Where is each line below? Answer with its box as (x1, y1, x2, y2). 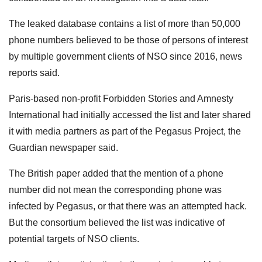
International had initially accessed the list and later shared (9, 109, 251, 120)
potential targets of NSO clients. (9, 233, 139, 244)
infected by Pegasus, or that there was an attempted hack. (9, 201, 247, 211)
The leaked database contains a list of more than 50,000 (9, 18, 240, 29)
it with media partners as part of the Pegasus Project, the (9, 126, 241, 136)
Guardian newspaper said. (9, 142, 118, 153)
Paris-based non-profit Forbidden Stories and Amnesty (9, 93, 233, 104)
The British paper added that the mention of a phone (9, 168, 223, 178)
